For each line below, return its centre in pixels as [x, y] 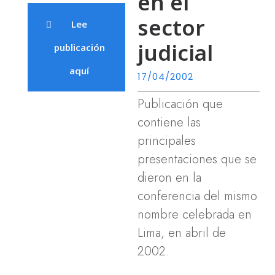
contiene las [169, 122]
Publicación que [180, 104]
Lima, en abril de [182, 233]
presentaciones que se [197, 159]
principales [167, 141]
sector [171, 27]
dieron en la [169, 177]
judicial [175, 52]
